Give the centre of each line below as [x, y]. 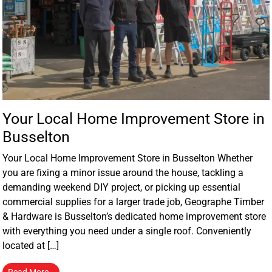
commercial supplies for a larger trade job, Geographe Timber [134, 202]
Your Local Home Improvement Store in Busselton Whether [128, 158]
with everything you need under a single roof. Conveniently [127, 231]
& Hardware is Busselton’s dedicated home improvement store [134, 216]
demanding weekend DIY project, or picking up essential [122, 187]
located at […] [31, 245]
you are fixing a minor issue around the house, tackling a [123, 172]
